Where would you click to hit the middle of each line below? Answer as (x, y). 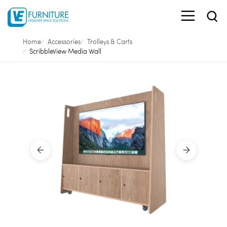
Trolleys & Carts (109, 42)
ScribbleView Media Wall (65, 51)
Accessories (64, 42)
